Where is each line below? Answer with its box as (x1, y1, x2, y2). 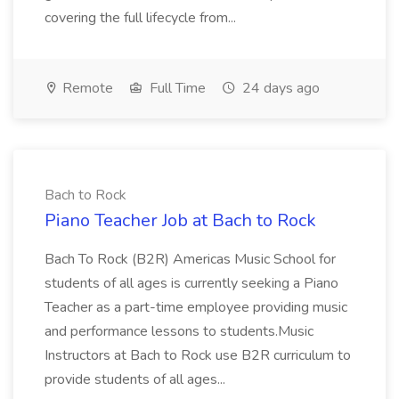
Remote (59, 78, 113, 98)
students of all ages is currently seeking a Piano (45, 273, 338, 293)
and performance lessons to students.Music (45, 322, 313, 341)
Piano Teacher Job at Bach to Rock (45, 208, 316, 232)
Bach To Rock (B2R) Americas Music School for (45, 249, 336, 269)
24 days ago (239, 78, 320, 98)
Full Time (146, 78, 206, 98)
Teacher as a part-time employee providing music (45, 297, 347, 317)
